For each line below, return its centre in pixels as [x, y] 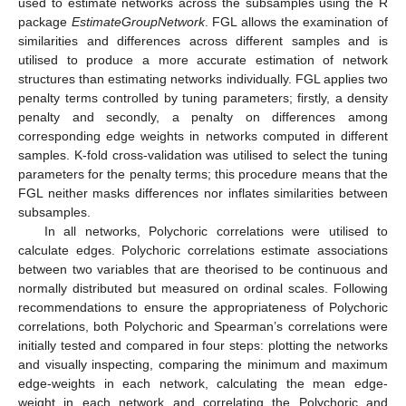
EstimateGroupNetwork [138, 21]
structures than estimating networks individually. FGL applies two [203, 78]
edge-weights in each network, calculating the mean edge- [203, 383]
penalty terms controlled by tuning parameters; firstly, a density [203, 97]
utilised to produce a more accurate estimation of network [203, 59]
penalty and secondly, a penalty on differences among [203, 116]
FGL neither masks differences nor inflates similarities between [203, 193]
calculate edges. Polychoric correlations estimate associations [203, 250]
